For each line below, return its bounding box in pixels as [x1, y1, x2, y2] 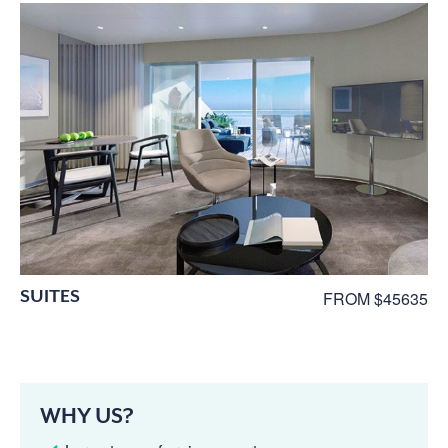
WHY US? [40, 403, 134, 428]
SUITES [20, 285, 80, 306]
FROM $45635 [323, 286, 428, 310]
